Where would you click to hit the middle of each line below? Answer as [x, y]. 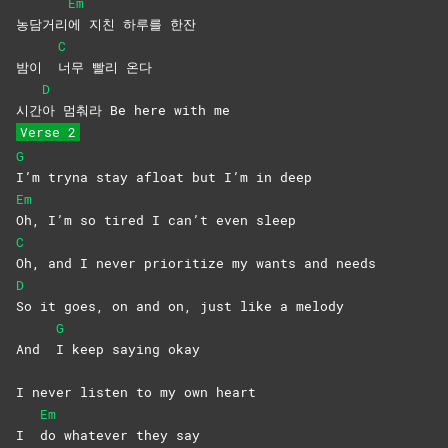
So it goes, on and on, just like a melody [180, 306]
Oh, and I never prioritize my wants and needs [196, 263]
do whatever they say [120, 435]
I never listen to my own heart [136, 392]
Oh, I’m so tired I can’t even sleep [156, 220]
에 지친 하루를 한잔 [132, 24]
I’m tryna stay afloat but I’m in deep [164, 177]
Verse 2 [48, 132]
